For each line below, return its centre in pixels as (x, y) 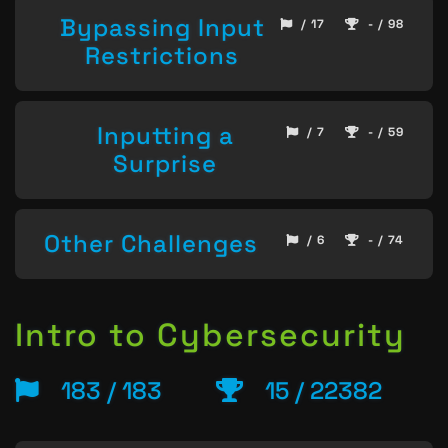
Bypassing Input (162, 28)
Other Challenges (151, 243)
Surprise (165, 163)
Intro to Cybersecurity (210, 335)
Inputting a (165, 135)
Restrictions (162, 56)
